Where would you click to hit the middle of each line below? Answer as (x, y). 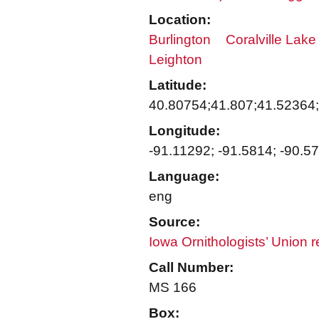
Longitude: (184, 131)
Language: (184, 176)
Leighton (176, 59)
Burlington (180, 40)
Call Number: (191, 267)
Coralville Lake (271, 40)
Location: (180, 20)
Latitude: (178, 85)
